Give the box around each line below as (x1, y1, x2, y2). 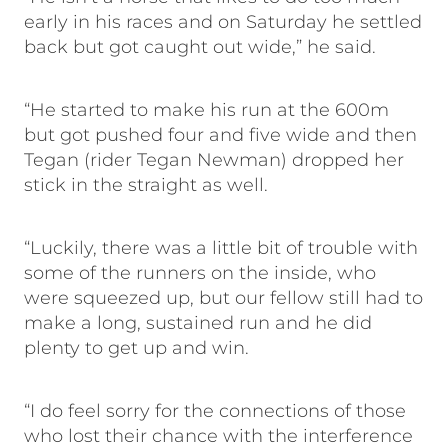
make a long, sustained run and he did (24, 308, 372, 338)
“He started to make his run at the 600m (24, 95, 389, 125)
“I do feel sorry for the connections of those (24, 396, 406, 426)
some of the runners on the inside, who (24, 258, 376, 288)
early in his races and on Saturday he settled (24, 7, 422, 37)
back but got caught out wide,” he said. (24, 32, 376, 62)
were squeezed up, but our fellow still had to (24, 283, 423, 313)
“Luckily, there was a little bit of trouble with (24, 233, 418, 263)
